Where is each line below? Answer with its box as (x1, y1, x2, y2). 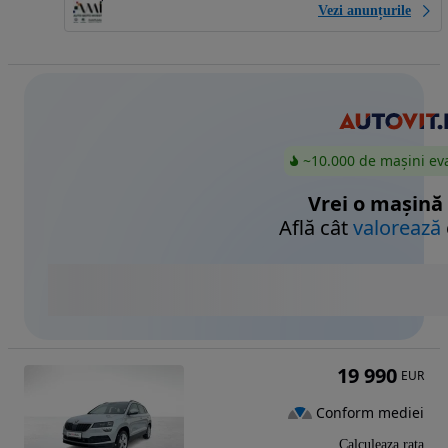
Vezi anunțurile (318, 2, 411, 18)
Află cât (279, 214, 353, 242)
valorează (353, 214, 441, 242)
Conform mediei (316, 402, 424, 422)
